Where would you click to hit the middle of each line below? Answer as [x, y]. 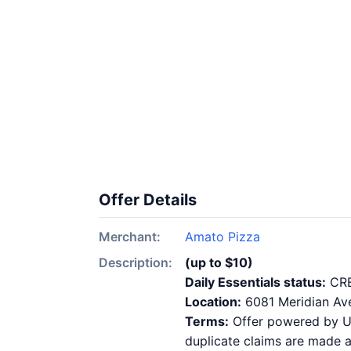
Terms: [207, 321]
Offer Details [148, 200]
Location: [213, 302]
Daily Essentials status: [255, 282]
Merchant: [130, 237]
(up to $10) [219, 262]
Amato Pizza [223, 237]
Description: [136, 262]
